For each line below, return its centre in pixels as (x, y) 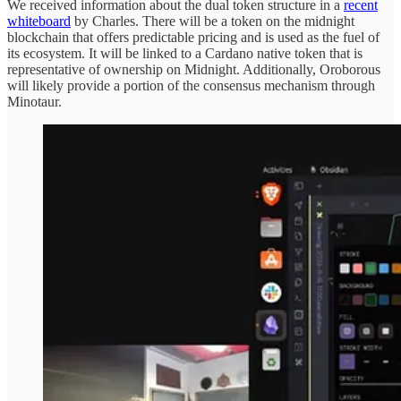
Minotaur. (36, 102)
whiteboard (39, 21)
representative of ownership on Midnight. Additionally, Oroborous (194, 70)
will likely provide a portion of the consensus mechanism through (191, 86)
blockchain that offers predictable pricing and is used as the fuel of (193, 38)
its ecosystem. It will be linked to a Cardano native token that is (185, 54)
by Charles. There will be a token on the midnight (213, 21)
